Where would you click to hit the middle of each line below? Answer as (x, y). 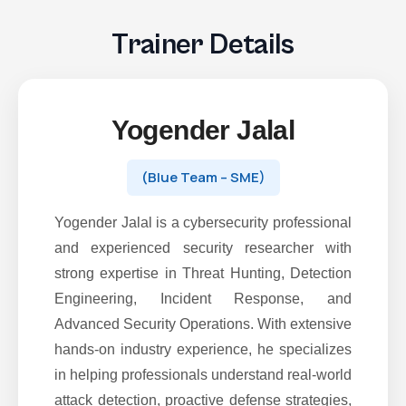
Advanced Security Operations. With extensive (203, 324)
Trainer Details (203, 45)
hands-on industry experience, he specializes (203, 349)
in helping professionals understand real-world (203, 375)
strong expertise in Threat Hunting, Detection (203, 273)
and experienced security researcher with (203, 248)
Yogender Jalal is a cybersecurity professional (203, 222)
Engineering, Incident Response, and (203, 299)
